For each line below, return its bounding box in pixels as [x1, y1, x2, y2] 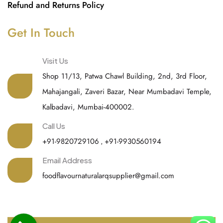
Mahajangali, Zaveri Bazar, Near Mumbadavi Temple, [42, 86, 212, 98]
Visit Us [42, 56, 68, 66]
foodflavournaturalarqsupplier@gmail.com [42, 170, 174, 182]
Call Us [42, 121, 65, 131]
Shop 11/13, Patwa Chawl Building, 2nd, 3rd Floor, [42, 71, 207, 82]
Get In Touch [7, 24, 75, 42]
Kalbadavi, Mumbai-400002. [42, 102, 134, 113]
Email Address [42, 155, 92, 165]
